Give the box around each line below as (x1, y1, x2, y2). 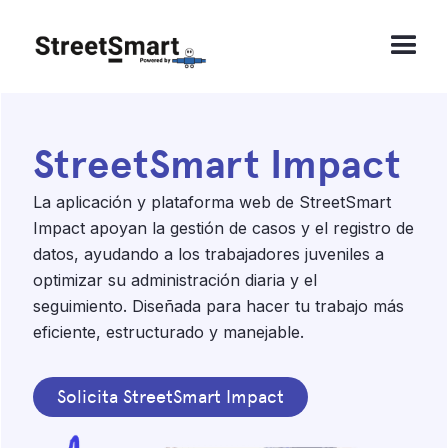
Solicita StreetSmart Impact (57, 385, 284, 408)
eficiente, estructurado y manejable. (33, 321, 304, 342)
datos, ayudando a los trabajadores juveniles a (33, 243, 384, 264)
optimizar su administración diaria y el (33, 269, 317, 290)
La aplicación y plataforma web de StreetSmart (33, 191, 391, 212)
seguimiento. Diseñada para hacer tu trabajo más (33, 295, 404, 316)
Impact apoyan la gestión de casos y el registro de (33, 217, 414, 238)
